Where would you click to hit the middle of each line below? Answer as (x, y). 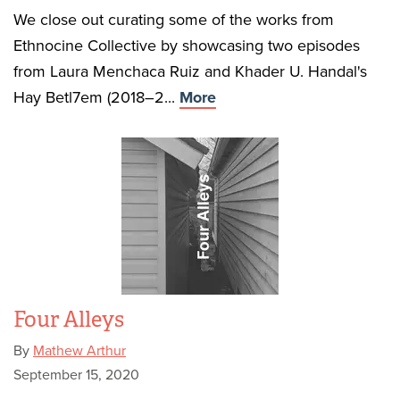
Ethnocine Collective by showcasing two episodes (187, 46)
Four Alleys (69, 320)
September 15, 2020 (76, 375)
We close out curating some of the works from (174, 20)
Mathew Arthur (79, 351)
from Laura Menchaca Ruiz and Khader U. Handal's (190, 71)
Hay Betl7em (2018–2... (96, 97)
